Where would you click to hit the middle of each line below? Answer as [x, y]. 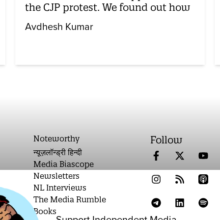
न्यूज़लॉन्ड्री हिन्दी [58, 152]
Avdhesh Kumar [59, 27]
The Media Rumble [70, 199]
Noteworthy [57, 138]
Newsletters [57, 176]
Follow [166, 139]
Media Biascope [64, 164]
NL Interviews [60, 187]
